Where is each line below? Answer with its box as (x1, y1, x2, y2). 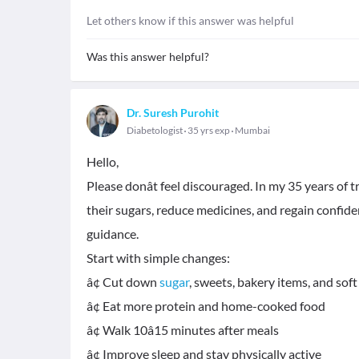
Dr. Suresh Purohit (127, 106, 219, 119)
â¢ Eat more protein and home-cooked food (87, 298, 325, 313)
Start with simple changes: (87, 250, 230, 265)
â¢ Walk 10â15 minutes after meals (87, 322, 279, 337)
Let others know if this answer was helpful (87, 14, 294, 27)
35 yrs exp (186, 124, 232, 136)
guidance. (87, 226, 139, 241)
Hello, (87, 154, 119, 169)
